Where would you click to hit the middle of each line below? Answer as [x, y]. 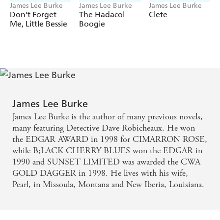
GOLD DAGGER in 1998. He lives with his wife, [100, 173]
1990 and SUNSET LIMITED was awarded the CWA [106, 162]
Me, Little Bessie [39, 24]
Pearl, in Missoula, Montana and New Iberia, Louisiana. [108, 185]
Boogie [92, 24]
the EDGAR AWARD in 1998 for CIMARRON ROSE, [110, 139]
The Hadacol [102, 15]
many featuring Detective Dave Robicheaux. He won [104, 128]
